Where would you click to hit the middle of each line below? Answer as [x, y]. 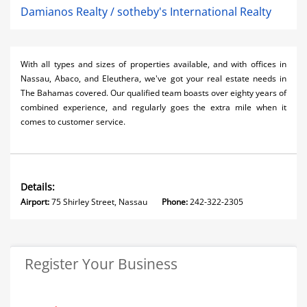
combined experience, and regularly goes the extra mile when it [153, 107]
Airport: [36, 202]
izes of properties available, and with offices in [194, 64]
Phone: [175, 202]
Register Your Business [101, 263]
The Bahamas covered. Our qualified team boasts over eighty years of [153, 93]
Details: [38, 187]
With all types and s [61, 64]
